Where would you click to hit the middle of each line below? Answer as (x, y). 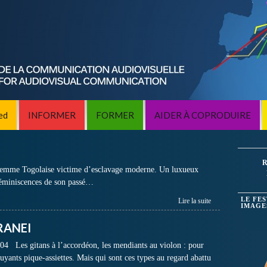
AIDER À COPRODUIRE (202, 115)
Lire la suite (194, 201)
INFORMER (52, 115)
